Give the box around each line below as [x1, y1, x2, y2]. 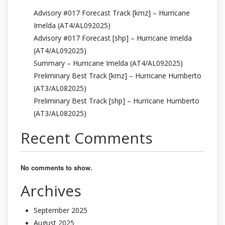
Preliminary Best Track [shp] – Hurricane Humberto [34, 95, 199, 105]
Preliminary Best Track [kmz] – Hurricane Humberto [34, 70, 201, 80]
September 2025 [34, 205, 87, 215]
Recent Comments [21, 127, 153, 148]
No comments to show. [21, 162, 92, 172]
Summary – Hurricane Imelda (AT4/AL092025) [34, 58, 183, 68]
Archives [21, 180, 81, 201]
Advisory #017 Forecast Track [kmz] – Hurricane [34, 8, 190, 18]
